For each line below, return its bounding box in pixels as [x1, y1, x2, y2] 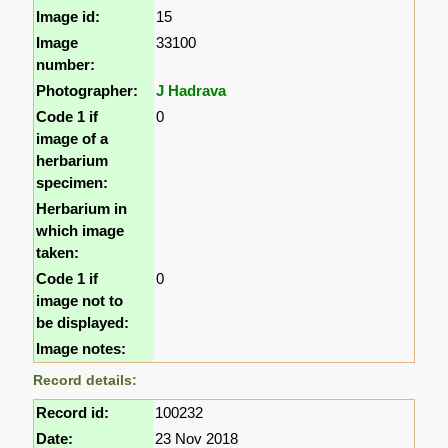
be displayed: [36, 314, 130, 332]
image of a [36, 130, 109, 148]
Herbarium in [36, 200, 128, 218]
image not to [36, 292, 124, 310]
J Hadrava [156, 82, 227, 100]
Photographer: [36, 82, 139, 100]
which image [36, 222, 125, 240]
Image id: [36, 8, 101, 26]
